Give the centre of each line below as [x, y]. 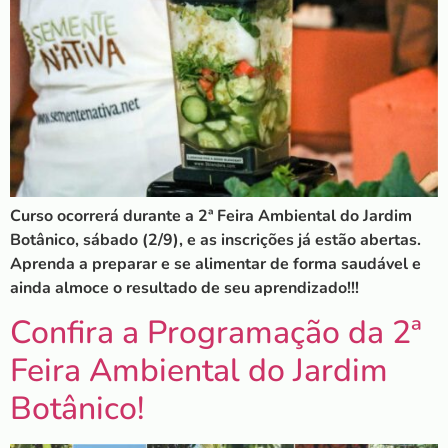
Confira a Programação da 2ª [216, 333]
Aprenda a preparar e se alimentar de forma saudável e [215, 263]
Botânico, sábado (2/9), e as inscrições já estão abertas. [215, 239]
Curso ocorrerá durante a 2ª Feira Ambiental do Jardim [211, 215]
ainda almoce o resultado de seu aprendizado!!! [184, 287]
